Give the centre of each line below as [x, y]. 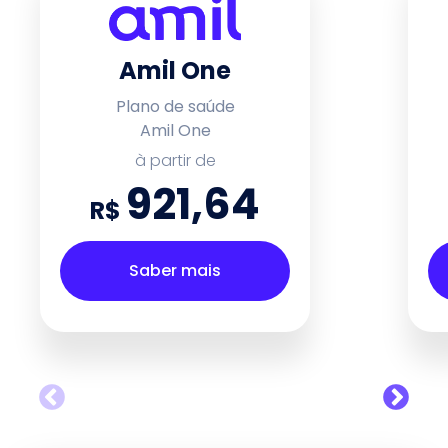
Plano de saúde [175, 106]
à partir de [175, 160]
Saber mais [175, 270]
